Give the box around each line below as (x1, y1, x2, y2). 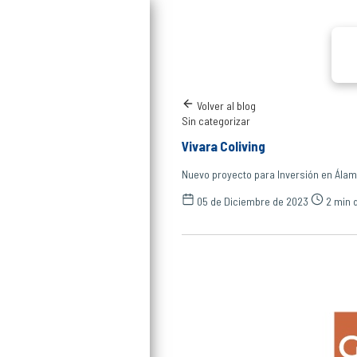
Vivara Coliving (182, 138, 266, 155)
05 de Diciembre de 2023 (197, 194, 309, 209)
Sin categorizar (182, 114, 251, 127)
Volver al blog (194, 99, 257, 112)
